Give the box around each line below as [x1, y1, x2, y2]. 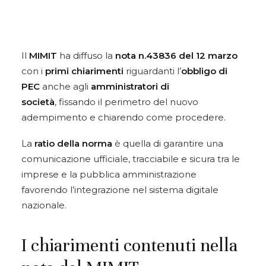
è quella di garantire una [112, 138, 223, 149]
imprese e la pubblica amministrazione [21, 169, 197, 180]
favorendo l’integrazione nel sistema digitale [21, 184, 218, 195]
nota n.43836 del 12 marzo [115, 50, 237, 61]
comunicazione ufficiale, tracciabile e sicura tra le [21, 153, 240, 164]
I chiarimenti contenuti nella [21, 235, 237, 256]
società [21, 96, 55, 107]
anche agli [40, 81, 91, 92]
